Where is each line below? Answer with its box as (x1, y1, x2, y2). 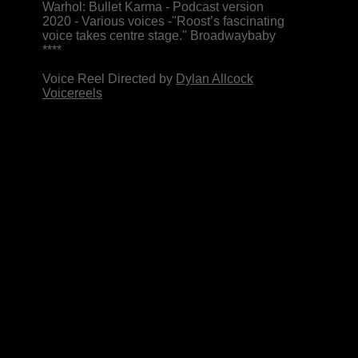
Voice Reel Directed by (42, 72, 176, 86)
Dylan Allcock (176, 72, 253, 86)
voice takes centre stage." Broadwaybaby (42, 29, 276, 42)
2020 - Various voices (42, 14, 168, 28)
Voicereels (42, 86, 102, 100)
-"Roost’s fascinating (168, 14, 284, 28)
